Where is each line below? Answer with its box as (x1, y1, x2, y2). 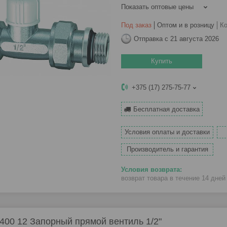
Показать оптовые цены (121, 3, 194, 11)
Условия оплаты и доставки (125, 128, 210, 136)
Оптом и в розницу (157, 21, 214, 29)
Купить (151, 57, 172, 65)
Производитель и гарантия (126, 145, 208, 154)
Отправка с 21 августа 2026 (134, 34, 219, 43)
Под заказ (121, 21, 152, 29)
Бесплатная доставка (133, 105, 200, 113)
